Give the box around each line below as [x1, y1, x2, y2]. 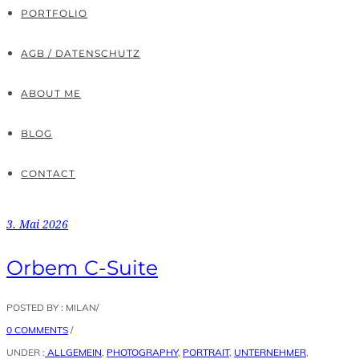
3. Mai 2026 [6, 218, 68, 231]
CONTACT [21, 167, 76, 179]
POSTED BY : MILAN [6, 301, 96, 313]
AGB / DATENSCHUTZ [21, 47, 141, 59]
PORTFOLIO [21, 7, 88, 19]
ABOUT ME [21, 87, 82, 99]
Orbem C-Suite [6, 255, 158, 280]
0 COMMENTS [6, 323, 68, 336]
